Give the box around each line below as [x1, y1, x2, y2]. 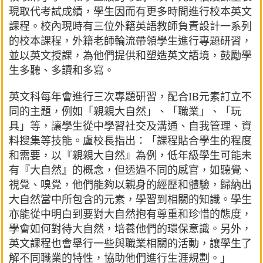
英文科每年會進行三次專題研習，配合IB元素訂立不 [9, 89, 252, 103]
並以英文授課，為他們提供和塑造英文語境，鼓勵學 [9, 48, 252, 62]
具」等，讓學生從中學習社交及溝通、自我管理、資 [9, 118, 252, 133]
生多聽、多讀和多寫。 [9, 62, 114, 77]
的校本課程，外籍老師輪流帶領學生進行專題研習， [9, 33, 252, 48]
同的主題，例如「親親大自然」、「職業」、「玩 [9, 103, 241, 118]
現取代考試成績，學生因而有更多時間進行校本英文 [9, 4, 252, 18]
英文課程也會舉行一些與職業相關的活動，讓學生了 [9, 235, 252, 250]
